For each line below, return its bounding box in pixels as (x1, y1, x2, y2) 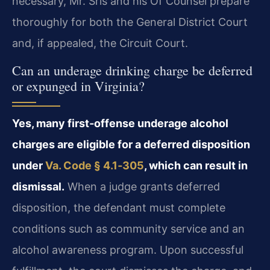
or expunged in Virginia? (12, 77, 145, 95)
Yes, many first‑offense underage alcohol (12, 116, 228, 130)
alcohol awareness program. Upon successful (12, 243, 243, 256)
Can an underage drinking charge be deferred (12, 61, 253, 79)
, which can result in (144, 159, 248, 172)
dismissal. (12, 180, 64, 193)
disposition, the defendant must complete (12, 201, 225, 214)
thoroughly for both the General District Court (12, 16, 248, 29)
